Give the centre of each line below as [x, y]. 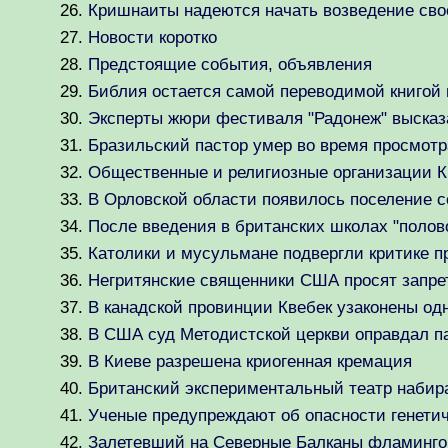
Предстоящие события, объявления [230, 64]
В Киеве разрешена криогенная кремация [250, 361]
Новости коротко [152, 37]
